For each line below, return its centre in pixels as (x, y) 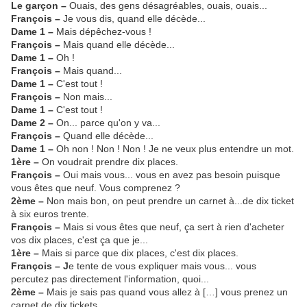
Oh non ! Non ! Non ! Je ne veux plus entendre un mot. (175, 149)
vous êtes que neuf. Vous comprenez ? (96, 188)
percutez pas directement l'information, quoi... (110, 279)
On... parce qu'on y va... (108, 123)
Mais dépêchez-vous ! (104, 32)
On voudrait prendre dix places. (110, 162)
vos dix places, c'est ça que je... (79, 240)
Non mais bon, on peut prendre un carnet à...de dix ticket (170, 201)
